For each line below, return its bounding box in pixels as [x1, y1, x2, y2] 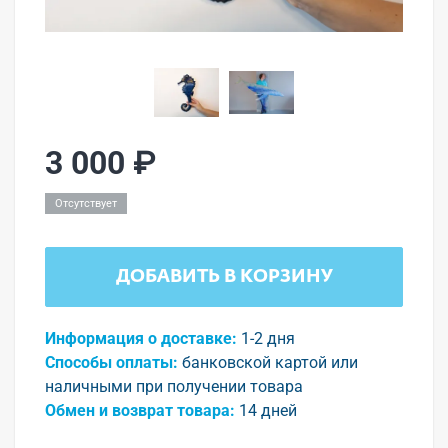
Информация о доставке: [45, 329, 237, 348]
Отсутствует [55, 197, 117, 210]
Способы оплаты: [45, 353, 178, 372]
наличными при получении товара [45, 377, 303, 396]
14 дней [239, 401, 297, 420]
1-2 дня [241, 329, 295, 348]
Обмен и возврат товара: [45, 401, 235, 420]
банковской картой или [182, 353, 358, 372]
